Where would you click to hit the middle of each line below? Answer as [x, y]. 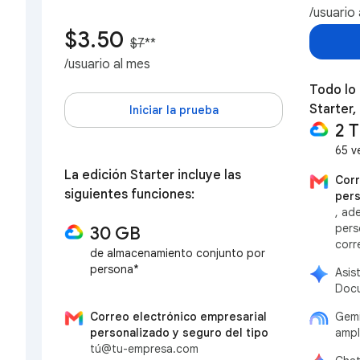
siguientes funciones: [129, 195]
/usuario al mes [107, 64]
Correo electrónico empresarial [178, 316]
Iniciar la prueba [174, 110]
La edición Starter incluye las [153, 176]
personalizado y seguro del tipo [179, 332]
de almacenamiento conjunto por [178, 254]
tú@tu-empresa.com [144, 348]
